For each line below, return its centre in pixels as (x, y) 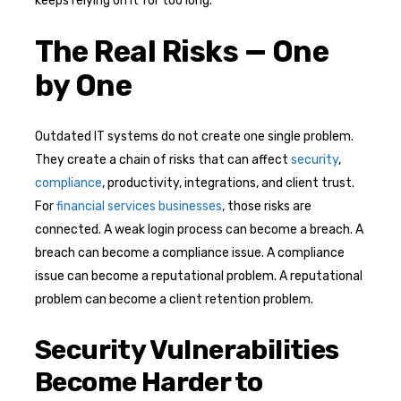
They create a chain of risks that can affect (163, 159)
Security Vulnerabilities (187, 350)
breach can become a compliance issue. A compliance (190, 252)
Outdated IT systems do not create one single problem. (194, 136)
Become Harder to (149, 382)
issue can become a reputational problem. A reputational (199, 276)
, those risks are (267, 206)
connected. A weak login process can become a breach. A (199, 229)
